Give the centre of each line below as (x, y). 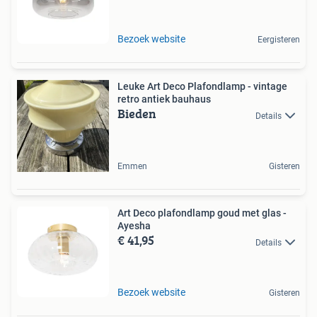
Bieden (137, 114)
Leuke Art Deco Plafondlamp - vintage (202, 87)
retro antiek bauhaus (164, 99)
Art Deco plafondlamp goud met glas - (202, 213)
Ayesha (134, 226)
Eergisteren (279, 40)
